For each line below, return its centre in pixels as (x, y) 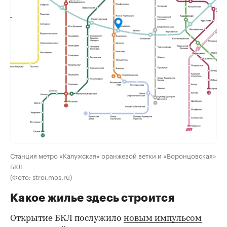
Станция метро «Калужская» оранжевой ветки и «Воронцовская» (113, 155)
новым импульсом (163, 219)
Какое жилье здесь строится (92, 198)
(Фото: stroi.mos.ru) (41, 177)
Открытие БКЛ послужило (67, 219)
